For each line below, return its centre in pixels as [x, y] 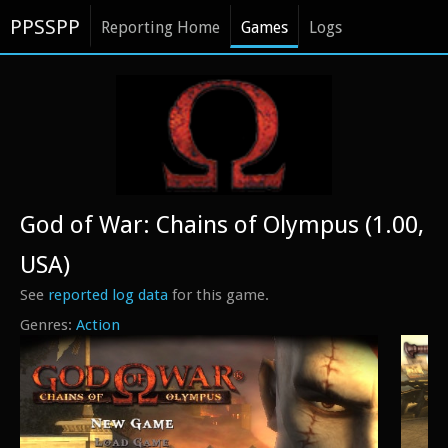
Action [98, 325]
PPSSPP [45, 27]
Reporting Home [160, 27]
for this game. [218, 295]
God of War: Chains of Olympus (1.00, [222, 225]
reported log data [108, 295]
